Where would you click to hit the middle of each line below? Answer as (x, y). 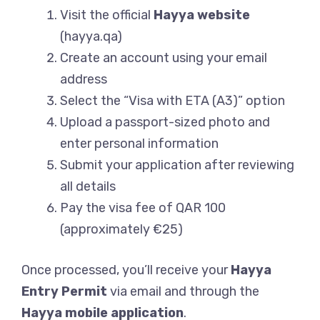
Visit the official (107, 15)
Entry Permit (64, 292)
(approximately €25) (121, 230)
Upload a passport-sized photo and (165, 122)
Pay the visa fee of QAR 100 (143, 208)
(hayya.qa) (91, 37)
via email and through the (183, 292)
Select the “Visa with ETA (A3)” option (172, 101)
